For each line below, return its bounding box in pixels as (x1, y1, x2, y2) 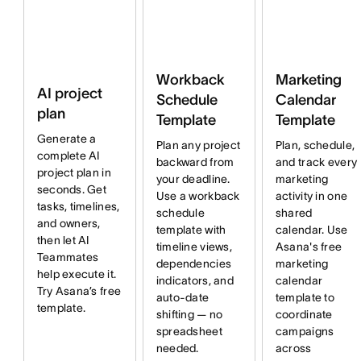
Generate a (36, 132, 97, 146)
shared (275, 206, 313, 220)
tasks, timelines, (36, 200, 120, 214)
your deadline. (156, 172, 230, 186)
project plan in (36, 166, 111, 180)
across (275, 342, 312, 355)
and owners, (36, 217, 101, 230)
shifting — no (156, 308, 223, 322)
